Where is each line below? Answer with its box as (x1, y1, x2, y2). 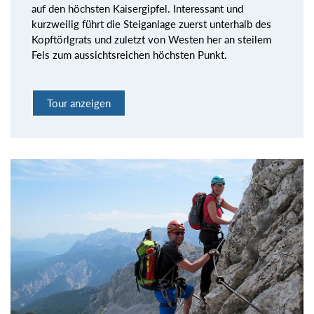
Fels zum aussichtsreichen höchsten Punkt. (32, 48, 227, 62)
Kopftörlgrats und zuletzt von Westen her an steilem (32, 33, 271, 46)
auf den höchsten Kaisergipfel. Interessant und (32, 2, 243, 15)
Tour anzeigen (47, 96, 111, 109)
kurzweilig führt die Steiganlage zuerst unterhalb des (32, 18, 271, 31)
